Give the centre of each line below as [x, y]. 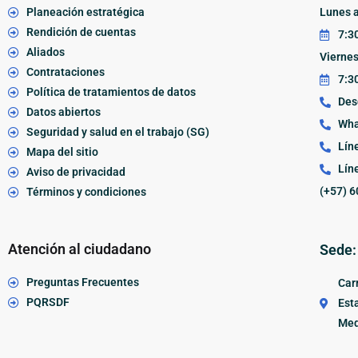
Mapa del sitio [62, 152]
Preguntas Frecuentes [82, 282]
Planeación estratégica [85, 12]
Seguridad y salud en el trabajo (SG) [117, 132]
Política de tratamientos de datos [111, 92]
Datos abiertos [63, 112]
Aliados [45, 52]
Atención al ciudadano [80, 249]
